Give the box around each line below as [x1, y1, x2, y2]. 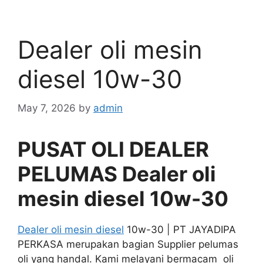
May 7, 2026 [18, 102, 76, 114]
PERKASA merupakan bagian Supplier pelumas [18, 238, 238, 250]
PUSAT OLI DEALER [18, 136, 209, 161]
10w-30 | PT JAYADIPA [124, 223, 236, 235]
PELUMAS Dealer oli [18, 161, 216, 186]
